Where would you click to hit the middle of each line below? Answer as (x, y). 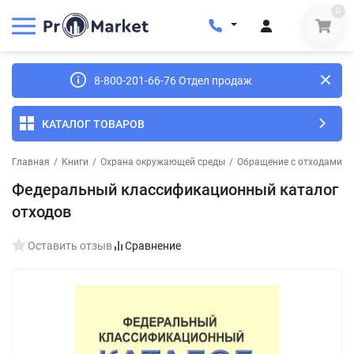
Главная (31, 162)
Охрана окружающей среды (163, 162)
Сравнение (153, 246)
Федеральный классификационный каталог (175, 190)
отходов (41, 212)
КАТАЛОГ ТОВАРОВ (93, 124)
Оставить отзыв (70, 246)
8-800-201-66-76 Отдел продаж (173, 81)
